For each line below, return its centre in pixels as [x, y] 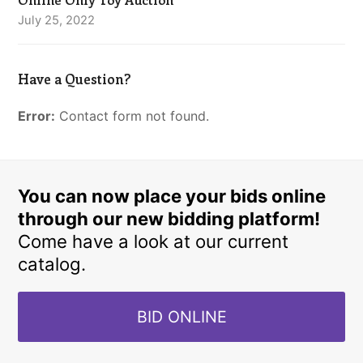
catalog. [52, 265]
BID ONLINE [181, 317]
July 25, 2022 [57, 21]
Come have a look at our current [154, 242]
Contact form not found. [132, 116]
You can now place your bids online [172, 196]
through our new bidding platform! [169, 219]
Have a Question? [75, 79]
